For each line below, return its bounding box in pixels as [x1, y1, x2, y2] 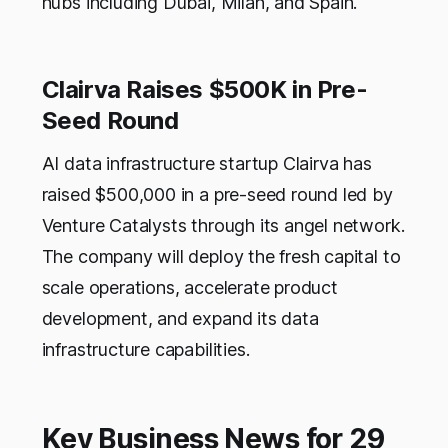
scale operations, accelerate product [41, 277, 338, 299]
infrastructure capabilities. [41, 339, 250, 361]
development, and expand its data [41, 308, 319, 330]
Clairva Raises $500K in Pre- [41, 75, 368, 105]
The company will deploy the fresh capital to [41, 246, 401, 268]
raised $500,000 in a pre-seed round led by [41, 184, 393, 206]
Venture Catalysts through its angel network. [41, 215, 405, 237]
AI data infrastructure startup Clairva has [41, 153, 372, 175]
